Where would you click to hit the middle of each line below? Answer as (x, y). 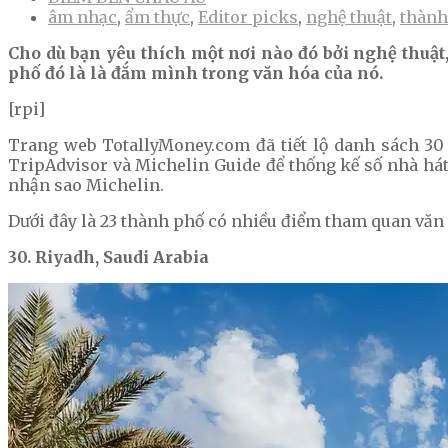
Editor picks (248, 17)
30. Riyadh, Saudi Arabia (108, 257)
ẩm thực (157, 17)
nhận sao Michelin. (86, 185)
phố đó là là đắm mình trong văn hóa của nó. (195, 73)
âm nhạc (82, 17)
